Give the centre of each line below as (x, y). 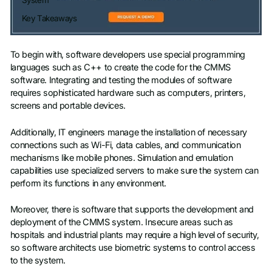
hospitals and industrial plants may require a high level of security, (134, 235)
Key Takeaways (49, 19)
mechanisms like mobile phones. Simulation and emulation (121, 158)
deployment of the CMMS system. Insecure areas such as (121, 223)
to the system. (38, 261)
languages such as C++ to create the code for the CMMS (120, 68)
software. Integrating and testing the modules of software (121, 80)
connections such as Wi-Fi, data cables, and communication (125, 145)
